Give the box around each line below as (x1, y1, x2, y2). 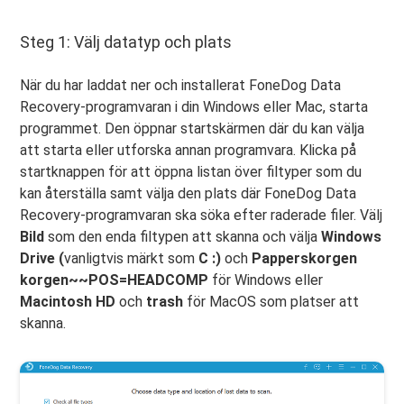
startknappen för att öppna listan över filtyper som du (20, 163, 363, 181)
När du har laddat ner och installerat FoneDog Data (20, 77, 342, 95)
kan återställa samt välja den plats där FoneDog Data (20, 185, 357, 203)
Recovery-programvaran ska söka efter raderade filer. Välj (20, 207, 383, 225)
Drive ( (20, 250, 65, 268)
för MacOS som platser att (183, 293, 360, 311)
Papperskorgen (252, 250, 358, 268)
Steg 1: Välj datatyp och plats (20, 32, 233, 52)
